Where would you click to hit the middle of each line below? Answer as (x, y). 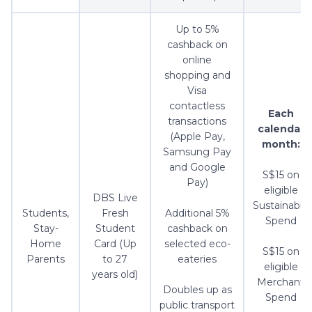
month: (281, 145)
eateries (197, 259)
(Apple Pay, (197, 137)
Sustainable (281, 206)
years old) (115, 275)
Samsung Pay (197, 152)
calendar (281, 129)
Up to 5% (197, 30)
